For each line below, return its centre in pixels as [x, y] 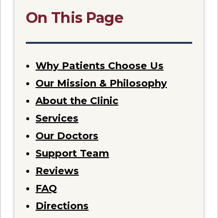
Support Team [73, 153]
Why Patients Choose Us [100, 65]
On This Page [75, 18]
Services [57, 118]
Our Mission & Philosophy [101, 83]
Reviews [57, 171]
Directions [62, 206]
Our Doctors [67, 136]
